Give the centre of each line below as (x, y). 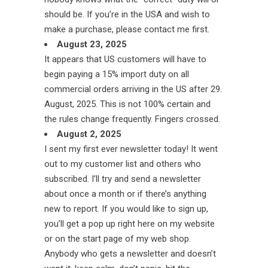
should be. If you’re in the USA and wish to (127, 14)
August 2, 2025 (89, 134)
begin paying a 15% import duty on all (117, 74)
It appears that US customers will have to (125, 59)
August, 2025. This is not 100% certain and (127, 104)
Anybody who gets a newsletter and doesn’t (130, 254)
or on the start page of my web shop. (118, 239)
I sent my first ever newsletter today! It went (131, 149)
